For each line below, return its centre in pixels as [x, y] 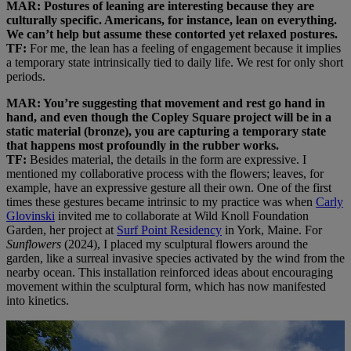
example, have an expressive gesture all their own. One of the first [169, 187]
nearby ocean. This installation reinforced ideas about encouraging [170, 272]
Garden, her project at [62, 230]
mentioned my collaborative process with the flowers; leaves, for [165, 173]
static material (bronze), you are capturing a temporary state [166, 131]
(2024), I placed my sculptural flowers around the [186, 244]
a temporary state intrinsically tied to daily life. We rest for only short [175, 62]
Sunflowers [35, 244]
